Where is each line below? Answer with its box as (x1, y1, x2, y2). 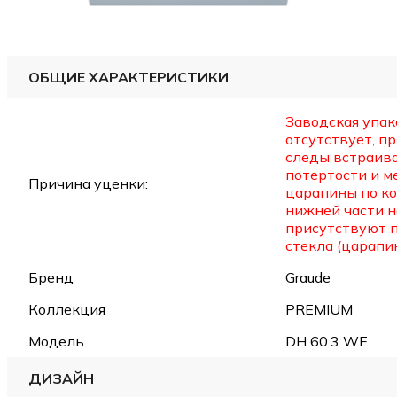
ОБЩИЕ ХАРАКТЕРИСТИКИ (28, 68, 229, 87)
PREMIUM (285, 300, 353, 319)
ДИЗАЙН (28, 370, 94, 388)
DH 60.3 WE (285, 332, 368, 351)
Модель (28, 332, 84, 351)
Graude (285, 269, 331, 287)
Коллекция (28, 300, 105, 319)
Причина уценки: (28, 175, 148, 193)
